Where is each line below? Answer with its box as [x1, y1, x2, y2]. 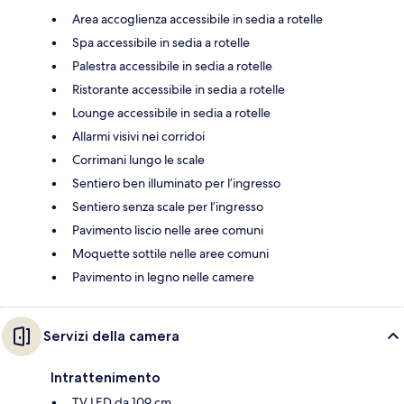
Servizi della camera [43, 326, 179, 344]
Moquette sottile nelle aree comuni [72, 244, 269, 262]
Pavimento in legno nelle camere [72, 268, 254, 285]
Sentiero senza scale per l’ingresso [72, 197, 263, 215]
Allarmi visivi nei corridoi [72, 127, 205, 144]
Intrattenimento [50, 368, 161, 386]
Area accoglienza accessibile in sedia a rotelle [72, 10, 323, 27]
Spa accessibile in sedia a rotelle [72, 33, 250, 50]
